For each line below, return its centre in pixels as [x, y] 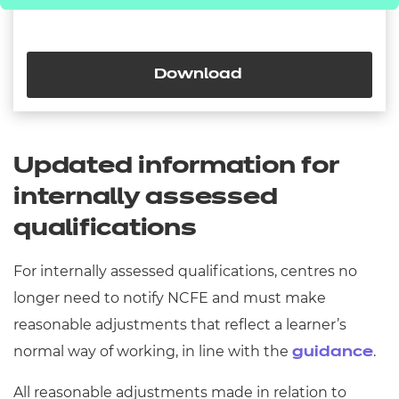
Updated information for [176, 167]
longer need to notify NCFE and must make [170, 298]
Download [199, 75]
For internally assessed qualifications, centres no [185, 271]
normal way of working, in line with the [153, 351]
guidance [333, 353]
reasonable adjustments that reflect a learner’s [180, 325]
